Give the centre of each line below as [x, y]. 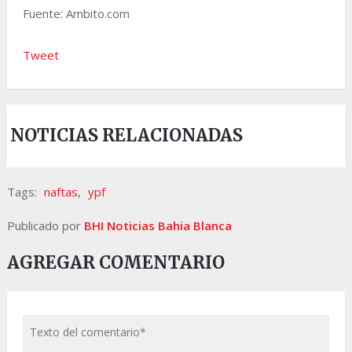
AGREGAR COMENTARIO [115, 263]
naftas [60, 192]
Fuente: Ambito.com [76, 13]
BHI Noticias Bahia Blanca [158, 226]
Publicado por [45, 226]
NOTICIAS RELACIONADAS [127, 136]
